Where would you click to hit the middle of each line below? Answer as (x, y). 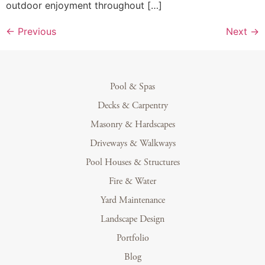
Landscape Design (132, 219)
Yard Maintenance (132, 201)
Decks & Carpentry (132, 106)
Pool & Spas (132, 87)
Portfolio (132, 238)
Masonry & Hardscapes (132, 125)
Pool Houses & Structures (132, 163)
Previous (35, 32)
